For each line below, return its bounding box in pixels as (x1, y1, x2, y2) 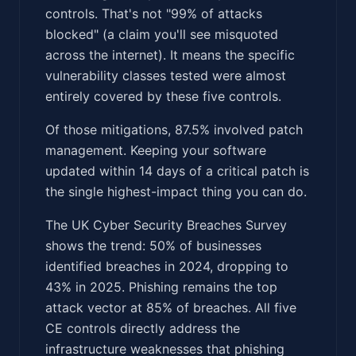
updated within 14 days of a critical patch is (45, 162, 309, 179)
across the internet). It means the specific (45, 46, 295, 63)
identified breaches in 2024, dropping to (45, 257, 288, 274)
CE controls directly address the (45, 319, 240, 336)
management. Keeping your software (45, 141, 266, 158)
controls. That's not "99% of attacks (45, 5, 262, 21)
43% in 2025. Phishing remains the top (45, 278, 277, 295)
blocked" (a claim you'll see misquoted (45, 25, 278, 42)
